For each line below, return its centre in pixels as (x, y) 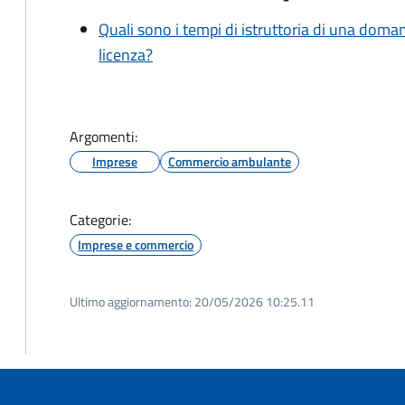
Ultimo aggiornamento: (131, 301)
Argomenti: (104, 137)
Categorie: (100, 220)
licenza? (126, 55)
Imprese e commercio (136, 245)
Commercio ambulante (230, 161)
